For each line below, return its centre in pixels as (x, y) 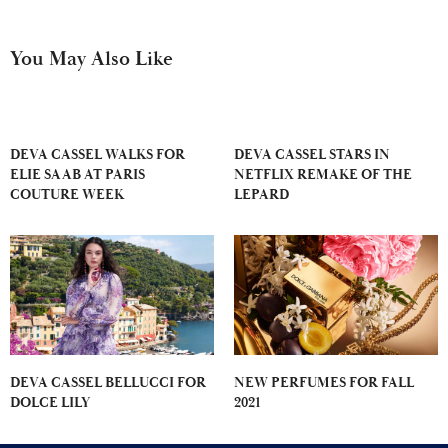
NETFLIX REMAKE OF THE (323, 174)
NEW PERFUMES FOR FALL (324, 382)
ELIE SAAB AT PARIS (77, 174)
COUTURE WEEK (67, 194)
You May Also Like (91, 58)
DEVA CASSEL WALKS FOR (97, 154)
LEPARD (261, 194)
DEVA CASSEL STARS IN (312, 154)
